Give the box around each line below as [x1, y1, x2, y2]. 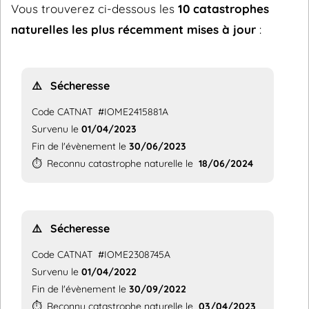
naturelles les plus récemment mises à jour [11, 21, 256, 37]
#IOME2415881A [92, 105, 168, 118]
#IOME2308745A [92, 248, 170, 261]
